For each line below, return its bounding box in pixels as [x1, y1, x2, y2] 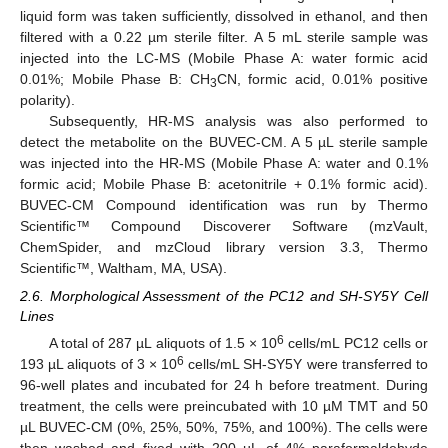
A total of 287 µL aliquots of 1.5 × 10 [48, 335, 278, 352]
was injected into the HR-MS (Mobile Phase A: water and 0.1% [20, 155, 428, 172]
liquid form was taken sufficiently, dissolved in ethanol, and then [20, 8, 428, 25]
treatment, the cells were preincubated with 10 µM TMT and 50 [20, 398, 428, 415]
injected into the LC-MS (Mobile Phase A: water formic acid [20, 50, 428, 67]
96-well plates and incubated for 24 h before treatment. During [20, 377, 428, 394]
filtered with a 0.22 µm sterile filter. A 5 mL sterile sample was [20, 29, 428, 46]
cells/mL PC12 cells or [284, 335, 429, 352]
